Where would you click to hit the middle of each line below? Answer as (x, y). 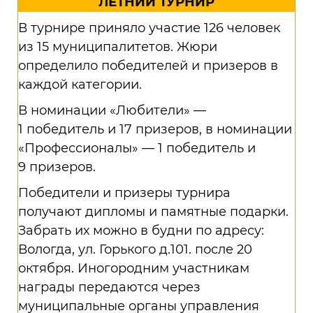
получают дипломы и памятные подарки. (153, 212)
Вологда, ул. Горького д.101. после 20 (135, 249)
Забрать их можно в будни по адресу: (141, 231)
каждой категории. (80, 85)
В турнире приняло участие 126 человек (149, 28)
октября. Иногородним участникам (134, 268)
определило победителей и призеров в (148, 66)
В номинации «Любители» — (112, 110)
